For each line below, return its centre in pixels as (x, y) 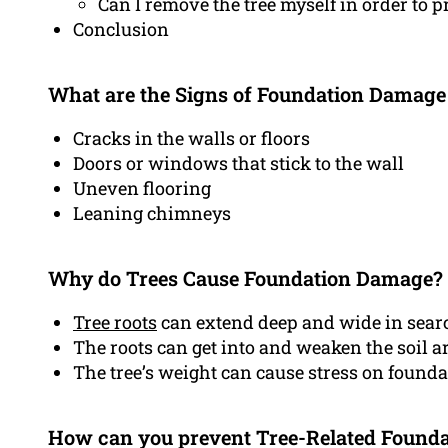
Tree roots (115, 322)
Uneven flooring (142, 188)
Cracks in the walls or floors (191, 138)
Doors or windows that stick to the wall (238, 163)
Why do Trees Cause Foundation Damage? (245, 278)
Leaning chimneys (152, 213)
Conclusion (121, 29)
